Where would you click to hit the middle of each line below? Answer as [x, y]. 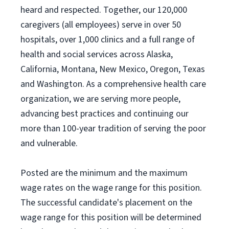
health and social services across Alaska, [97, 54]
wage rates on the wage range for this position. [111, 188]
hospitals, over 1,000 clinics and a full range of [108, 40]
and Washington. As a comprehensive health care [113, 84]
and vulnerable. [49, 143]
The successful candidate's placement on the [106, 203]
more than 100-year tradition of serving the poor [113, 129]
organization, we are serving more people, [100, 99]
